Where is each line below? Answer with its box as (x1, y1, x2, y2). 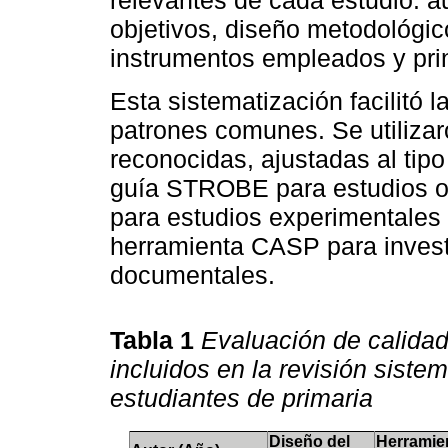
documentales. (110, 260, 275, 289)
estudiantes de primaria (110, 383, 373, 412)
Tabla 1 (110, 325, 201, 354)
